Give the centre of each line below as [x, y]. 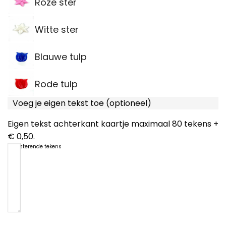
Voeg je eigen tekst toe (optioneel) [82, 103]
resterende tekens [38, 146]
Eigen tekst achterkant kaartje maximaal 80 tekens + [113, 124]
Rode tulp [56, 84]
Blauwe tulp [61, 56]
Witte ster [57, 29]
